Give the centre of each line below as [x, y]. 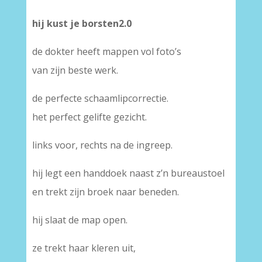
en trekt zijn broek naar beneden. [105, 192]
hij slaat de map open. [80, 220]
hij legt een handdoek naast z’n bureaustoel [128, 173]
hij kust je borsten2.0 [82, 23]
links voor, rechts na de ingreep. [102, 145]
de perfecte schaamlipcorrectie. [100, 98]
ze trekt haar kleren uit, [84, 248]
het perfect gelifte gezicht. [89, 117]
